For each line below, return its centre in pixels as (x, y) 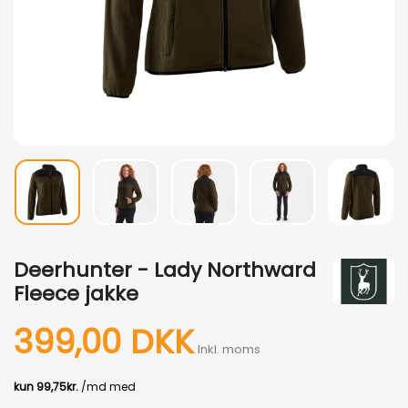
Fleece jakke (76, 294)
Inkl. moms (229, 349)
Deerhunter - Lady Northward (165, 270)
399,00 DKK (104, 342)
